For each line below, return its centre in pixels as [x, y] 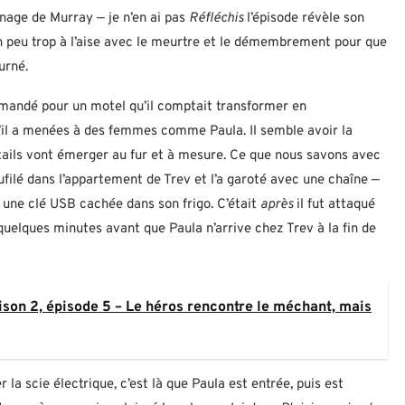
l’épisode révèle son [306, 19]
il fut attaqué [336, 205]
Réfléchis [218, 19]
